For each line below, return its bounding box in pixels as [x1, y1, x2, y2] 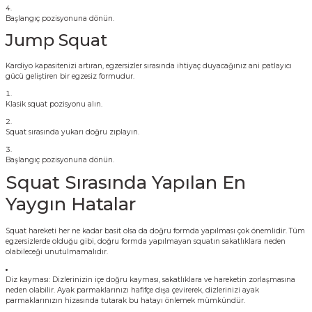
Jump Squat [6, 30, 107, 50]
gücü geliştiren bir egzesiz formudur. [6, 72, 134, 81]
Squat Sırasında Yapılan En [6, 171, 246, 194]
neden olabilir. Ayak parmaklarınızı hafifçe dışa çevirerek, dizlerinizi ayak [6, 286, 259, 295]
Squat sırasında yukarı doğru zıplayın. [6, 127, 139, 136]
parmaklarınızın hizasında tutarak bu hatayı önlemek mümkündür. [6, 296, 245, 305]
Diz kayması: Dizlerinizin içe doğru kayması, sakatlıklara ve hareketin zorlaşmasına [6, 275, 295, 284]
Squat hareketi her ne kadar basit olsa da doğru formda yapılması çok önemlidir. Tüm [6, 226, 305, 235]
